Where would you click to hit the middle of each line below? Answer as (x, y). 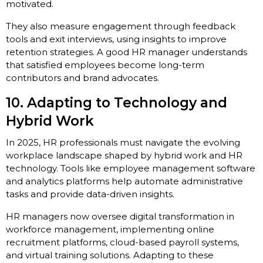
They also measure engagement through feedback (121, 26)
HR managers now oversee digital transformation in (120, 217)
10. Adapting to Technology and (117, 103)
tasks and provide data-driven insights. (90, 194)
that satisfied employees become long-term (105, 65)
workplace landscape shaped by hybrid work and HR (124, 156)
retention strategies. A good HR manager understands (127, 52)
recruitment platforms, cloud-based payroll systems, (122, 242)
